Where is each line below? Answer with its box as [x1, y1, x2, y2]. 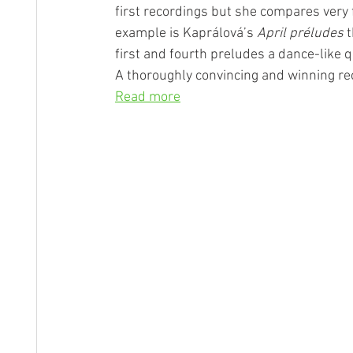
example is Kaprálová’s [115, 25, 257, 42]
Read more [115, 89, 180, 106]
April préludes [257, 25, 344, 42]
